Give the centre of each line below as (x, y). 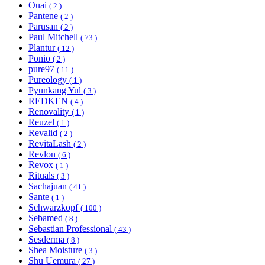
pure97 (43, 69)
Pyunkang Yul (56, 91)
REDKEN (49, 101)
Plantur (43, 48)
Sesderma (48, 240)
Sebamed (47, 218)
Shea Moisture (56, 250)
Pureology (49, 80)
